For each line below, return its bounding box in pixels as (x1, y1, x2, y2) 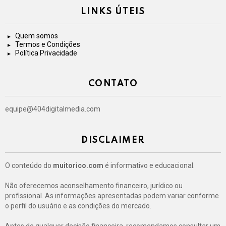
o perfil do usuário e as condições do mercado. (5, 202, 151, 210)
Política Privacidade (15, 49, 77, 58)
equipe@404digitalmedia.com (5, 105, 100, 114)
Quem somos (15, 32, 58, 40)
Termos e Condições (15, 40, 80, 49)
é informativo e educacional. (103, 161, 195, 170)
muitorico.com (51, 161, 103, 170)
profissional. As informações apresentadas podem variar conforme (5, 192, 219, 200)
